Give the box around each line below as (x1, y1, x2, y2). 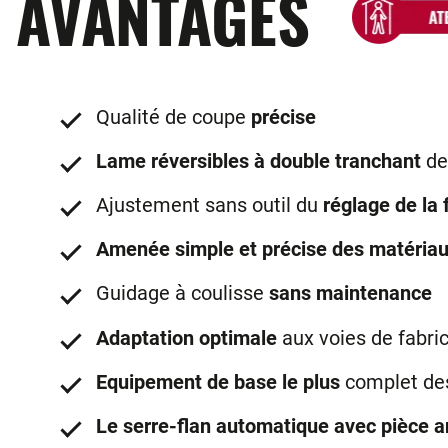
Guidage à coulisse (96, 281, 269, 306)
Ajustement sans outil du (96, 192, 323, 217)
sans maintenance (269, 281, 432, 306)
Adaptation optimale (96, 325, 277, 350)
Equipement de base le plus (96, 369, 340, 394)
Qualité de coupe (96, 104, 251, 129)
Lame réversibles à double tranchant (96, 148, 421, 173)
